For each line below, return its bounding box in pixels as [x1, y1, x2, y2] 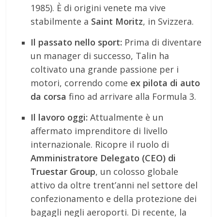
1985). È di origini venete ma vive [31, 2, 166, 14]
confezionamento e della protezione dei [31, 193, 197, 205]
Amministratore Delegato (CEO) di [31, 152, 176, 164]
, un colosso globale [95, 166, 179, 178]
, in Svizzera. [143, 15, 194, 28]
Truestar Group [31, 166, 96, 178]
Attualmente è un [88, 111, 164, 124]
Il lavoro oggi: [31, 111, 88, 124]
